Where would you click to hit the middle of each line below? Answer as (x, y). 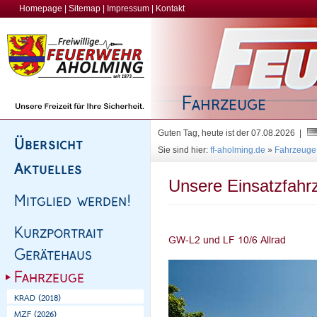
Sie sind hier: (184, 150)
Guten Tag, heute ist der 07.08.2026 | (232, 133)
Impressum (128, 8)
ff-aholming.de (238, 150)
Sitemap (85, 8)
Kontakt (170, 8)
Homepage (41, 8)
